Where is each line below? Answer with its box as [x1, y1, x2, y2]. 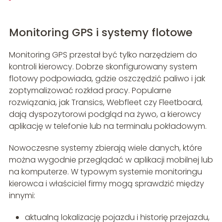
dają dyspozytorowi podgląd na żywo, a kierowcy [8, 109, 201, 120]
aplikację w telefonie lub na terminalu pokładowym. [8, 120, 207, 132]
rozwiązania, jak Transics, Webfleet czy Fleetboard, [8, 97, 203, 109]
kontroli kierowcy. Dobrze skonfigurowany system [8, 61, 197, 73]
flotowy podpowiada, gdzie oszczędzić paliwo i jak [8, 73, 205, 85]
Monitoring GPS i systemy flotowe [8, 25, 192, 41]
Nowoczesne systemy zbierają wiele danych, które [8, 142, 202, 154]
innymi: [8, 190, 35, 202]
